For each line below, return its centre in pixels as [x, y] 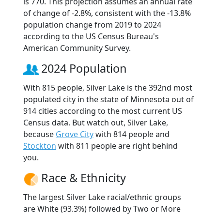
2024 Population [84, 68]
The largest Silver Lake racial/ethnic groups [102, 197]
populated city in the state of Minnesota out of [108, 99]
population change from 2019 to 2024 [92, 24]
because [39, 134]
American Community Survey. [77, 48]
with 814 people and [132, 134]
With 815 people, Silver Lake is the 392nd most [108, 87]
